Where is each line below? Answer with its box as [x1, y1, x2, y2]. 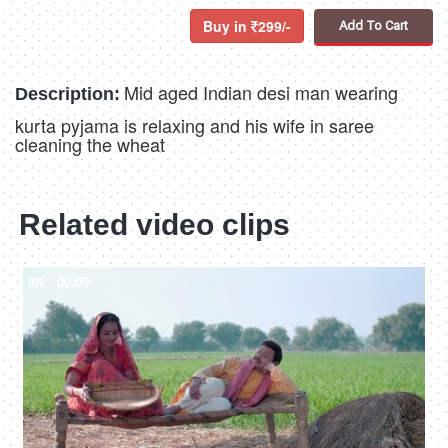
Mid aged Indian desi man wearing [124, 79, 398, 106]
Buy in [203, 16, 251, 37]
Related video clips [19, 208, 290, 242]
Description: [15, 84, 120, 105]
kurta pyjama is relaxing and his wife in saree [15, 112, 374, 139]
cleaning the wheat [15, 131, 165, 158]
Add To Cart [339, 18, 408, 34]
